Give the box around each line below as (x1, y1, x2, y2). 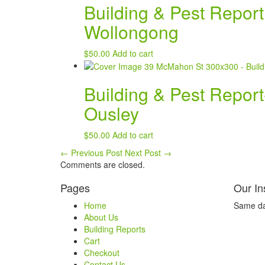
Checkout (84, 247, 119, 259)
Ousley (84, 101, 139, 127)
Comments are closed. (60, 159, 145, 171)
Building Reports (84, 223, 146, 235)
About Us (84, 211, 118, 224)
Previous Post (69, 147, 122, 159)
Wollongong (84, 18, 179, 44)
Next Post (125, 147, 163, 159)
